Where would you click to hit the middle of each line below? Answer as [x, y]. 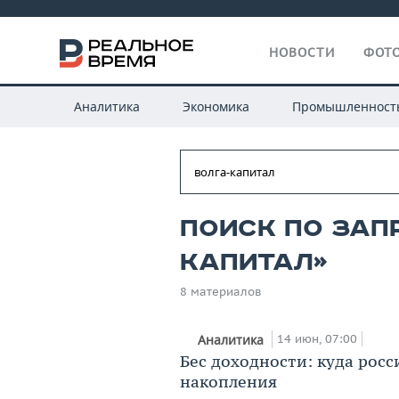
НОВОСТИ [302, 53]
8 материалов [221, 292]
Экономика [216, 106]
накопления [228, 381]
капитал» [254, 263]
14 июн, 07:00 [317, 338]
